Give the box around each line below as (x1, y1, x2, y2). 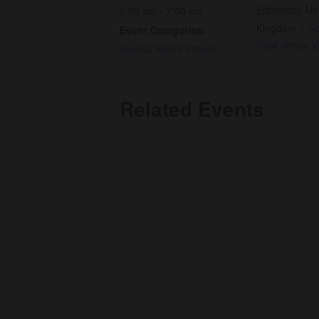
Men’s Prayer (156, 41, 216, 56)
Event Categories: (120, 23, 206, 38)
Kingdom (256, 21, 296, 36)
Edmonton (256, 2, 303, 17)
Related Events (120, 94, 264, 124)
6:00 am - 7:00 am (120, 4, 203, 19)
